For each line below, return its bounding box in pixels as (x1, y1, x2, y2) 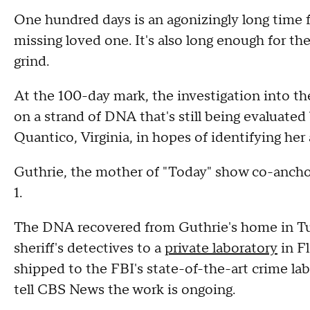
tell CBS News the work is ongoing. (14, 281, 239, 299)
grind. (14, 53, 49, 71)
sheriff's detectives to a (14, 239, 165, 257)
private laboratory (165, 239, 277, 257)
